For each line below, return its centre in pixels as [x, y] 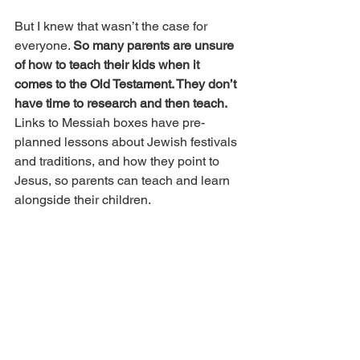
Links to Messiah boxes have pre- [110, 123]
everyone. [44, 46]
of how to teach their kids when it [108, 65]
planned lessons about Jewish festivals [127, 142]
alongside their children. [83, 200]
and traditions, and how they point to [119, 162]
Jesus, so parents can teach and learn [124, 181]
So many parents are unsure [155, 46]
